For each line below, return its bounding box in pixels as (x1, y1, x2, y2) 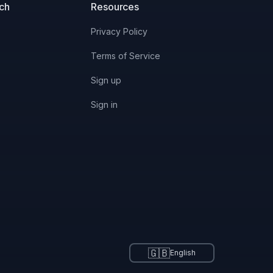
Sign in (91, 99, 118, 110)
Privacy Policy (91, 26, 148, 37)
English (169, 248, 196, 257)
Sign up (91, 75, 122, 85)
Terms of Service (91, 51, 161, 61)
